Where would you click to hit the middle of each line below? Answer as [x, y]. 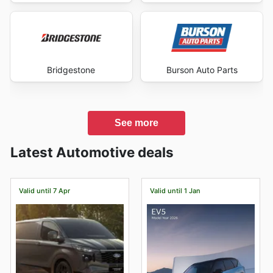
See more [136, 122]
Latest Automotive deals [92, 152]
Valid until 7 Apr [44, 190]
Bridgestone [71, 69]
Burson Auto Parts [202, 69]
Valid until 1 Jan [175, 190]
